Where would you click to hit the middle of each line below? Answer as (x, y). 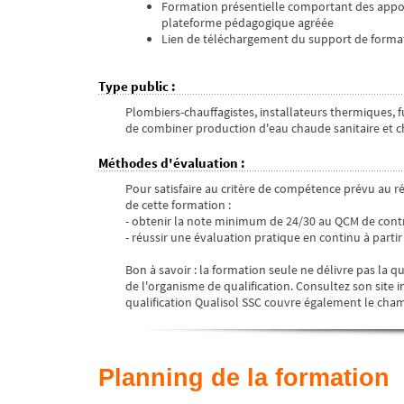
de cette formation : (178, 205)
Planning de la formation (244, 378)
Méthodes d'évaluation (168, 163)
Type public (133, 87)
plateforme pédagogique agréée (248, 23)
